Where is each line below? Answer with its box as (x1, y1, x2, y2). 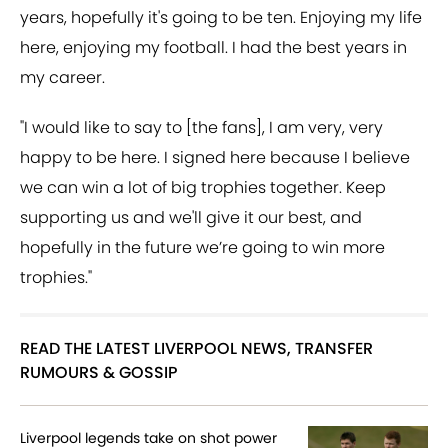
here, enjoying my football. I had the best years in (20, 36, 407, 60)
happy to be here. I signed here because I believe (20, 146, 410, 170)
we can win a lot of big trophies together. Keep (20, 176, 386, 200)
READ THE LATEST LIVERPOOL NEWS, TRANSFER (20, 337, 373, 361)
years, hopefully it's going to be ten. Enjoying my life (20, 6, 422, 30)
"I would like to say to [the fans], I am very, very (20, 116, 383, 140)
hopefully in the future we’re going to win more (20, 236, 385, 260)
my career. (20, 66, 105, 90)
